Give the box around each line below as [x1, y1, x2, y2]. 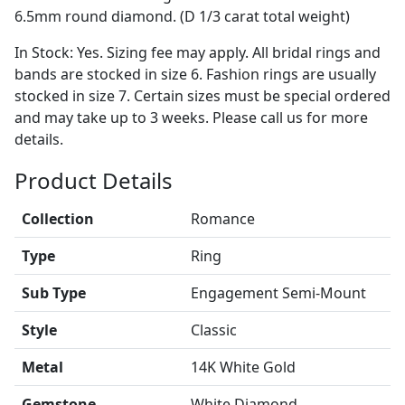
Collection [22, 209, 94, 229]
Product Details [14, 165, 173, 195]
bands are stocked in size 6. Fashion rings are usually [14, 64, 376, 84]
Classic [191, 320, 237, 340]
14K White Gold [191, 357, 296, 377]
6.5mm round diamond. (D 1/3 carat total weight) [14, 6, 350, 26]
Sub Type [22, 283, 86, 303]
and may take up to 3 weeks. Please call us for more [14, 108, 368, 127]
